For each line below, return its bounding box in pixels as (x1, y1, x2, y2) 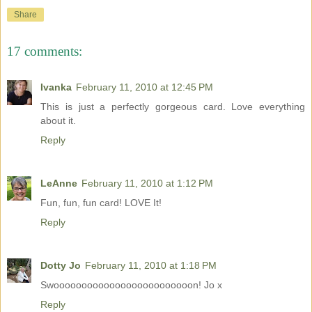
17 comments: (7, 43, 82, 58)
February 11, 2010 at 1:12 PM (81, 178, 213, 189)
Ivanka (40, 81, 72, 93)
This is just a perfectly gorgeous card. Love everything (40, 101, 305, 113)
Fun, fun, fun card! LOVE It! (40, 197, 162, 209)
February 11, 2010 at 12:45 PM (76, 81, 213, 93)
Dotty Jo (40, 260, 81, 272)
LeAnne (40, 178, 77, 189)
